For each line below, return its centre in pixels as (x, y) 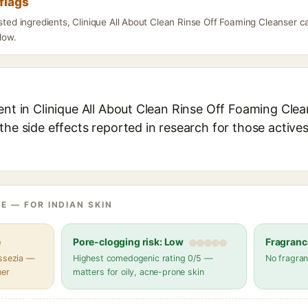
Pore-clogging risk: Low (129, 242)
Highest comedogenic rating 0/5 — (143, 258)
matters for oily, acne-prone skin (139, 272)
